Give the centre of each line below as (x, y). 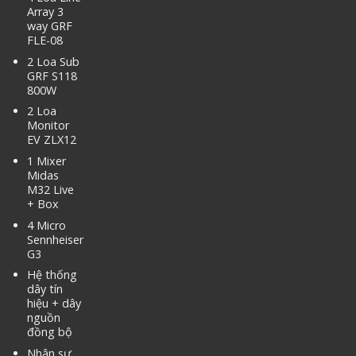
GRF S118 (52, 75)
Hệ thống (52, 275)
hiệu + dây (54, 304)
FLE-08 (44, 41)
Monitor (48, 126)
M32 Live (50, 190)
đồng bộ (49, 332)
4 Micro (46, 225)
